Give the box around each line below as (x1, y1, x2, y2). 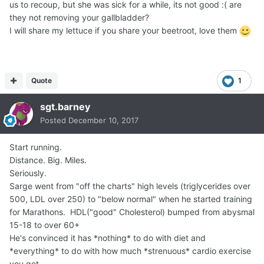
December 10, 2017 (68, 115, 138, 126)
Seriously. (9, 168, 47, 179)
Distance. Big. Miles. (9, 155, 89, 166)
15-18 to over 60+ (9, 220, 80, 230)
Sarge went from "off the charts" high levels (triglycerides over (9, 181, 250, 192)
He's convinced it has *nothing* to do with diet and (9, 233, 206, 243)
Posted (40, 115, 68, 126)
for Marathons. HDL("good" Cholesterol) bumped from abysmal (9, 207, 255, 217)
